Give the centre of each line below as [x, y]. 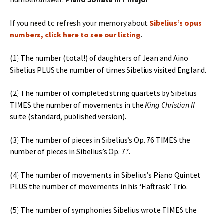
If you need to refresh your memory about [80, 23]
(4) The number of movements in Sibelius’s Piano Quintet [105, 175]
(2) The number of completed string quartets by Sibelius [103, 93]
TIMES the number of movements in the [77, 105]
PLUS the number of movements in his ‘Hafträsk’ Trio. [99, 186]
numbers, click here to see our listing [75, 35]
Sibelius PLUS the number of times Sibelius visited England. [108, 70]
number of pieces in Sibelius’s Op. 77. [70, 151]
